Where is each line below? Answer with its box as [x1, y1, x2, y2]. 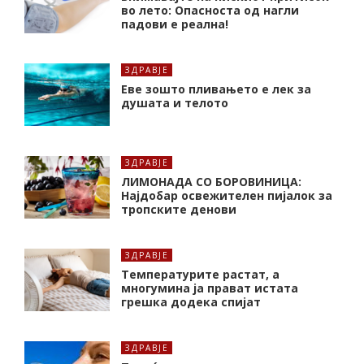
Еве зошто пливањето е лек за [121, 81, 311, 97]
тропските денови [121, 201, 236, 218]
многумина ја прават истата [121, 280, 298, 297]
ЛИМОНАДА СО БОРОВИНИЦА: [121, 174, 301, 190]
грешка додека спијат [121, 294, 261, 310]
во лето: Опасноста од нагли [121, 2, 299, 19]
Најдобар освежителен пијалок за [121, 188, 332, 204]
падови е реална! [121, 16, 228, 32]
